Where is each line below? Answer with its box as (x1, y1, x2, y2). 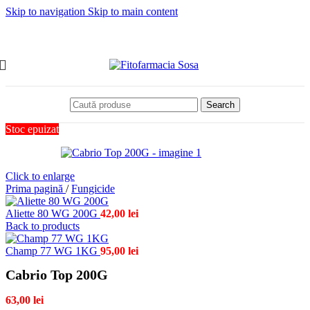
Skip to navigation (6, 6, 88, 17)
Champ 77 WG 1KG (6, 245, 100, 257)
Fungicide (71, 183, 115, 194)
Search (206, 99, 235, 110)
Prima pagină (6, 183, 66, 194)
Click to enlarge (6, 170, 75, 182)
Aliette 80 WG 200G (6, 208, 100, 219)
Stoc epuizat (6, 123, 59, 135)
